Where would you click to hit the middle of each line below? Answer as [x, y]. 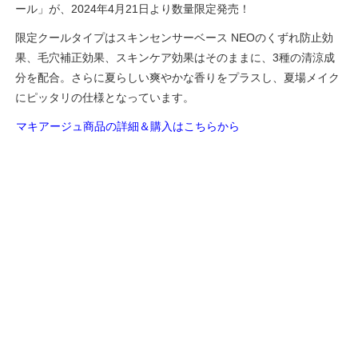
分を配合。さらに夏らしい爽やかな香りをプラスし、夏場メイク [178, 78]
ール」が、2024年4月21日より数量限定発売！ [133, 8]
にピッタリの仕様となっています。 [105, 98]
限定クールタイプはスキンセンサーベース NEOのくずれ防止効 [175, 38]
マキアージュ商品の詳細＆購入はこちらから [128, 127]
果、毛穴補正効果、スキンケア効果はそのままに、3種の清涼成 [175, 58]
